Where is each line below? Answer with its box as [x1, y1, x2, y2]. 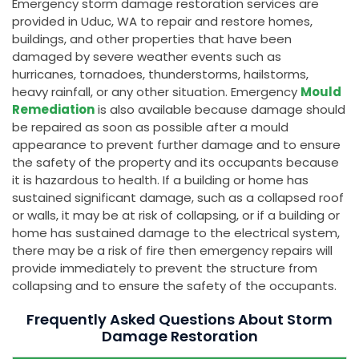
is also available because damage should [95, 101, 345, 119]
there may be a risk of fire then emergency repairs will [12, 242, 333, 260]
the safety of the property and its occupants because [12, 154, 339, 171]
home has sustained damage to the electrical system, [12, 224, 340, 242]
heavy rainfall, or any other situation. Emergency [12, 83, 301, 101]
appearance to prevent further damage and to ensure [12, 136, 341, 154]
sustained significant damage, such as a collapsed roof [12, 189, 344, 207]
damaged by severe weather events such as [12, 48, 281, 66]
